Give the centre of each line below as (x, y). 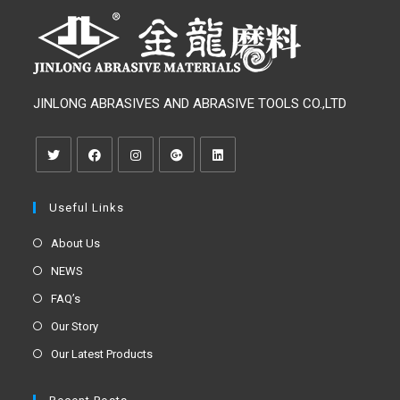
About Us (76, 243)
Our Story (75, 326)
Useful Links (87, 207)
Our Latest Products (102, 354)
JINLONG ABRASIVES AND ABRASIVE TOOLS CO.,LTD (190, 103)
